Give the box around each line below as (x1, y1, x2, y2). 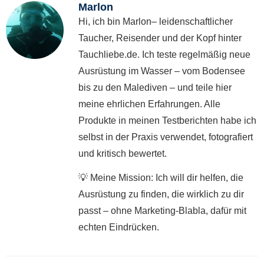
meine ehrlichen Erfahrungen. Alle (78, 99, 220, 110)
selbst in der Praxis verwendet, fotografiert (78, 132, 253, 143)
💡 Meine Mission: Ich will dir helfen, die (78, 173, 243, 183)
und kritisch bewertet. (78, 148, 167, 159)
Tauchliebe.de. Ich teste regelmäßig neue (78, 49, 250, 60)
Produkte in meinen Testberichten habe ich (78, 115, 256, 126)
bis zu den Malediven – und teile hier (78, 82, 232, 93)
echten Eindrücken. (78, 222, 159, 233)
